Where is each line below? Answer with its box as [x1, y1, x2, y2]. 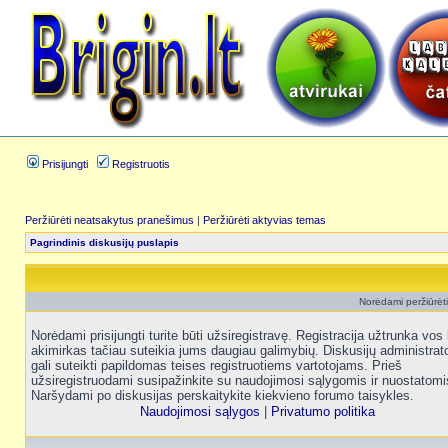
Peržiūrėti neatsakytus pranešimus [25, 214, 194, 226]
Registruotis [109, 158, 170, 170]
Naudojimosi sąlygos [140, 404, 260, 419]
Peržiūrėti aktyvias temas [203, 214, 326, 226]
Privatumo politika [271, 404, 375, 419]
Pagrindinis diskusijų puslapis [30, 237, 179, 248]
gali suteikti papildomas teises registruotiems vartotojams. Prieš [31, 358, 402, 373]
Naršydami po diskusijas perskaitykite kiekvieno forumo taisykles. [31, 388, 414, 403]
